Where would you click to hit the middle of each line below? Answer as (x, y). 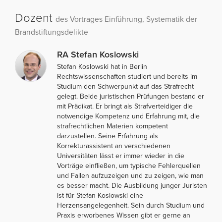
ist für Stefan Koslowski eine (100, 196)
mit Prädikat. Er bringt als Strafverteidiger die (125, 107)
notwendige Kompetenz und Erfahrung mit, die (128, 116)
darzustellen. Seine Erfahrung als (108, 136)
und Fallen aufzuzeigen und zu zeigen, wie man (130, 176)
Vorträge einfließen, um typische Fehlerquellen (129, 166)
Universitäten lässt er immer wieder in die (121, 156)
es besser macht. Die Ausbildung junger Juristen (132, 186)
